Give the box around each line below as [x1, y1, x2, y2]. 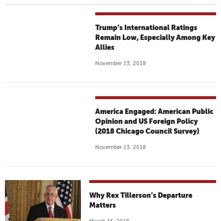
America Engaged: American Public [95, 108, 214, 115]
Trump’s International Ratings [95, 24, 198, 32]
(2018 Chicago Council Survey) [95, 127, 200, 135]
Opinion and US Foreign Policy [95, 117, 198, 125]
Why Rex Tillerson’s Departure [89, 191, 193, 199]
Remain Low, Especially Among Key [95, 34, 216, 41]
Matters [89, 201, 116, 209]
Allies [95, 43, 115, 51]
